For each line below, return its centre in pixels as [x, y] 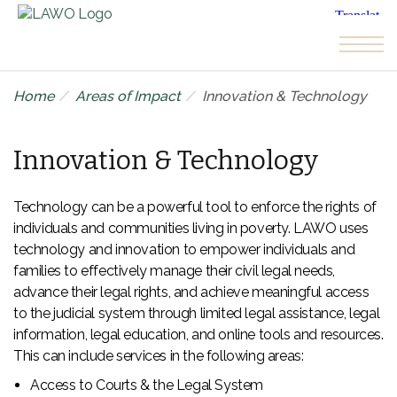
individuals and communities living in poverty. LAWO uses [191, 228]
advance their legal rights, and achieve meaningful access [191, 292]
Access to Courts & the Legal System [147, 385]
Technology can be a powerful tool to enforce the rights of [195, 207]
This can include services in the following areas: [159, 356]
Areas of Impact [128, 96]
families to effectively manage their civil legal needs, [175, 271]
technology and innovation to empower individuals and [184, 249]
